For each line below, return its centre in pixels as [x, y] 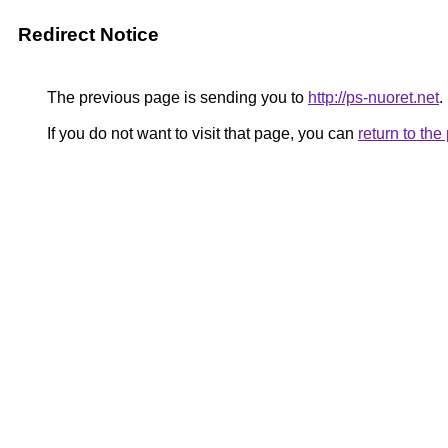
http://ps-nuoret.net [373, 97]
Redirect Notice [88, 34]
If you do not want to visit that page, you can [200, 133]
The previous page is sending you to [175, 97]
